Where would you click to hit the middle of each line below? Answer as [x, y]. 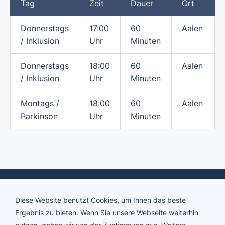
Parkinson [39, 116]
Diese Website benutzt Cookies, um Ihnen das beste [100, 200]
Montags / [40, 104]
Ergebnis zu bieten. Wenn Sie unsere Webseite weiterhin [107, 213]
